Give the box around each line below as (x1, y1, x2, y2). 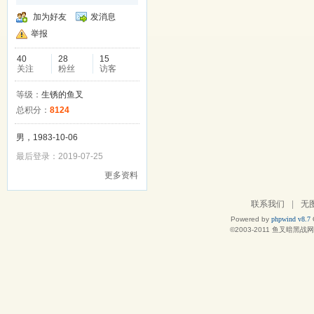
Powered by (231, 215, 271, 223)
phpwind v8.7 (271, 215, 310, 223)
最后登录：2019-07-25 (16, 151, 103, 161)
